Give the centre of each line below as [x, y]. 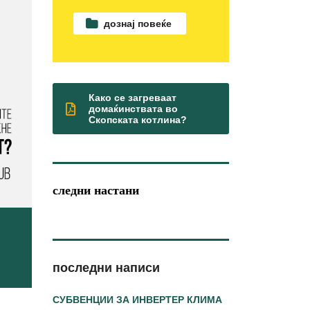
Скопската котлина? [138, 120]
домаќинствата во [133, 109]
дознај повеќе [138, 24]
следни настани [96, 190]
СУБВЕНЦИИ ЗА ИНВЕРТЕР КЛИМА [137, 300]
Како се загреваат [133, 98]
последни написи [106, 268]
